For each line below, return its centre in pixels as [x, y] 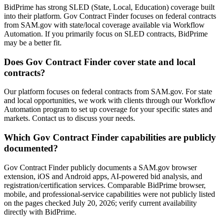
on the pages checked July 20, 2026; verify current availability [100, 203]
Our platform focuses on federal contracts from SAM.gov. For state [108, 92]
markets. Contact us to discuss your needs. [70, 118]
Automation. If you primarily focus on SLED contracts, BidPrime [106, 34]
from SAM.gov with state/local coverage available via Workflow [104, 25]
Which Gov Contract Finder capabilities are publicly [110, 138]
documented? [31, 148]
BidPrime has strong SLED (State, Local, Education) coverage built [109, 7]
